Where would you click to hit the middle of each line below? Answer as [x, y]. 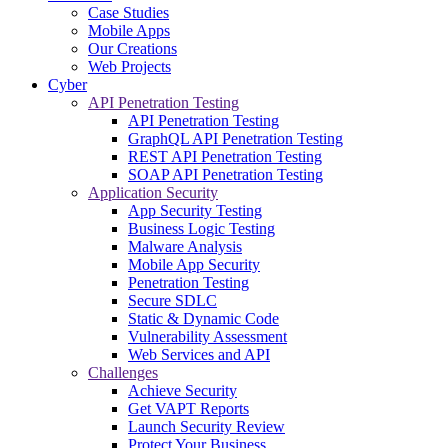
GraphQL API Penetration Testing [235, 138]
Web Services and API [199, 354]
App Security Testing [195, 210]
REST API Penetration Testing [225, 156]
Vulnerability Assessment [207, 336]
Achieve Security [182, 390]
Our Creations [132, 48]
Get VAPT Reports [188, 408]
